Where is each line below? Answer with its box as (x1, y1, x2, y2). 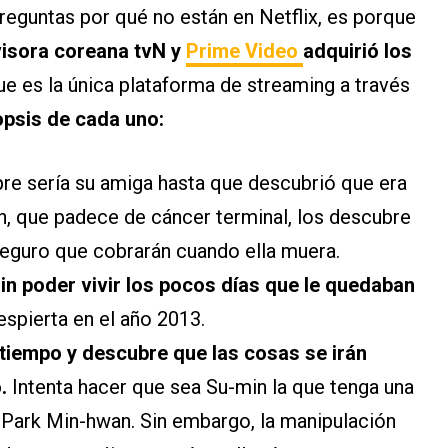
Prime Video (186, 39, 303, 64)
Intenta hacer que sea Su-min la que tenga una (12, 375, 414, 400)
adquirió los (303, 39, 412, 64)
